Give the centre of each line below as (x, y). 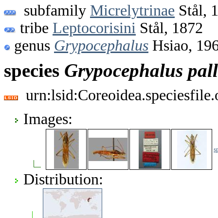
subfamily (53, 10)
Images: (48, 119)
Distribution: (63, 179)
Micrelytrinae (132, 10)
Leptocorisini (94, 28)
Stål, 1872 (169, 28)
